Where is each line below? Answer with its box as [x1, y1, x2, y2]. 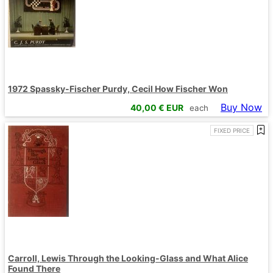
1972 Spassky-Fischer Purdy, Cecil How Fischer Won [8, 83, 228, 94]
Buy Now [221, 101, 262, 113]
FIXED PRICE [214, 126, 250, 134]
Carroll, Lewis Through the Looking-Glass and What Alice [8, 252, 248, 263]
